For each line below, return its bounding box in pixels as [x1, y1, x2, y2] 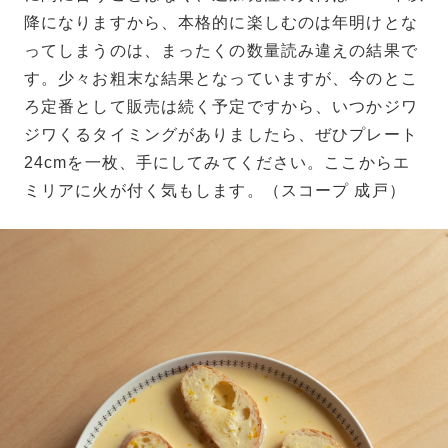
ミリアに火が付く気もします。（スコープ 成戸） [24, 181, 406, 199]
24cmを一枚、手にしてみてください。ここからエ [24, 153, 410, 171]
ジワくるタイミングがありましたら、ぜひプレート [24, 125, 418, 143]
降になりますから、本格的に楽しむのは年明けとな [24, 13, 418, 31]
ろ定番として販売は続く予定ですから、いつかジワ [24, 97, 418, 115]
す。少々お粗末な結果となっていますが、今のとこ [24, 69, 418, 87]
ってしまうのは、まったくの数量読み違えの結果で [24, 41, 418, 59]
